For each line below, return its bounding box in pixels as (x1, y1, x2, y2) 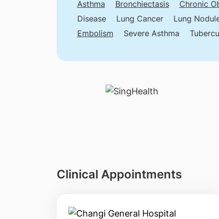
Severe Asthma (123, 28, 179, 38)
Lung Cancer (116, 14, 163, 23)
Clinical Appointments (56, 167, 182, 181)
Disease (77, 14, 106, 23)
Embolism (77, 28, 113, 38)
